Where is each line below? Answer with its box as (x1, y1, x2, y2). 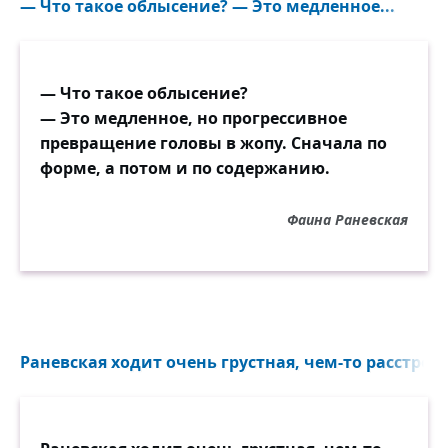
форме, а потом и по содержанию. (40, 157, 330, 179)
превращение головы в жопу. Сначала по (40, 132, 387, 154)
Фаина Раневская (287, 210, 408, 229)
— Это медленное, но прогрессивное (40, 107, 347, 129)
